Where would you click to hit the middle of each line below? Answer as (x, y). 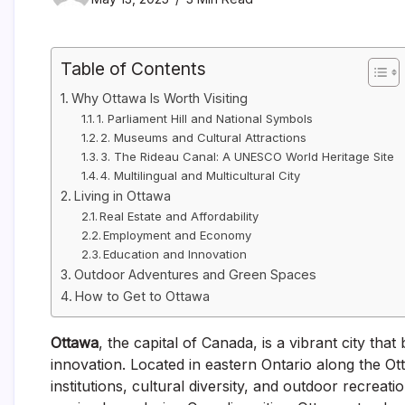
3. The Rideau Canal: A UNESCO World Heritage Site (248, 157)
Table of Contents (133, 69)
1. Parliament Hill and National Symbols (205, 119)
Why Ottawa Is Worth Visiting (159, 99)
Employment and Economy (178, 235)
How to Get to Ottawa (142, 297)
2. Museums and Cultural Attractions (204, 138)
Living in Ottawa (122, 196)
